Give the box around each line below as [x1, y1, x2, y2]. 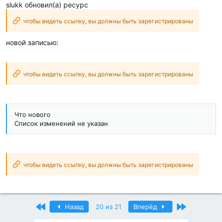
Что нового [14, 111, 51, 119]
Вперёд [133, 203, 159, 211]
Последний [185, 202, 221, 211]
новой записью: [6, 38, 58, 47]
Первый [45, 202, 70, 211]
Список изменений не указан [14, 119, 108, 128]
